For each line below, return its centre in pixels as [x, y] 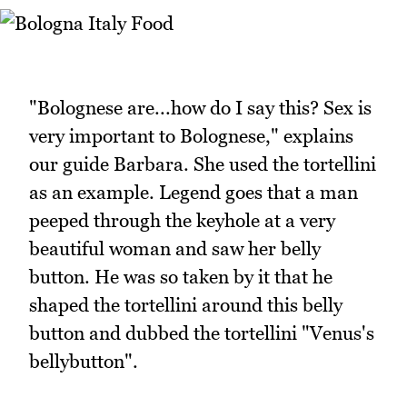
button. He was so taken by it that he [181, 277]
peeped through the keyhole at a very [182, 221]
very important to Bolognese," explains [191, 136]
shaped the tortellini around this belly [186, 305]
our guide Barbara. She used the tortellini [203, 164]
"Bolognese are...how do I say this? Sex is [200, 108]
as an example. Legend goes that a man [194, 193]
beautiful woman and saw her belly [175, 249]
